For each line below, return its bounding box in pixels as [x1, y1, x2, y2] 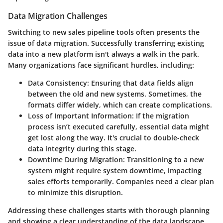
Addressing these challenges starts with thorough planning [8, 205, 210, 215]
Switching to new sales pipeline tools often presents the [8, 27, 200, 37]
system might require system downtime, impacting [28, 165, 202, 175]
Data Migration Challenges [8, 10, 108, 22]
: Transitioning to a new [123, 154, 204, 164]
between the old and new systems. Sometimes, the [28, 89, 202, 99]
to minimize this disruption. [28, 187, 123, 197]
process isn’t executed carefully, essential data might [28, 121, 209, 131]
